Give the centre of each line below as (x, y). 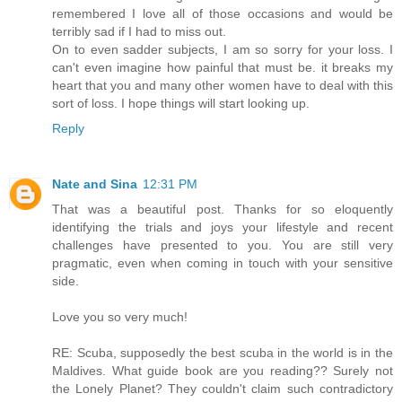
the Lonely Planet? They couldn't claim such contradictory (223, 388)
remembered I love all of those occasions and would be (223, 13)
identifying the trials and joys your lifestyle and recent (223, 227)
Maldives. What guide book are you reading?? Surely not (223, 370)
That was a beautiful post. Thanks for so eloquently (223, 209)
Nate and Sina (95, 184)
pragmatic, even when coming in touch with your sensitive (223, 262)
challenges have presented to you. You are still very (223, 245)
